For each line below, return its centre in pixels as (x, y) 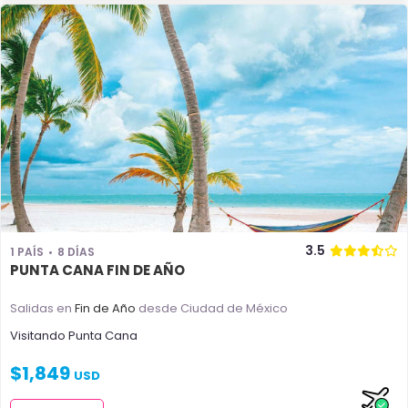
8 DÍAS (76, 252)
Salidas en (42, 308)
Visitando (39, 336)
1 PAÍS (27, 252)
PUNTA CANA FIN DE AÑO (97, 270)
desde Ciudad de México (212, 308)
